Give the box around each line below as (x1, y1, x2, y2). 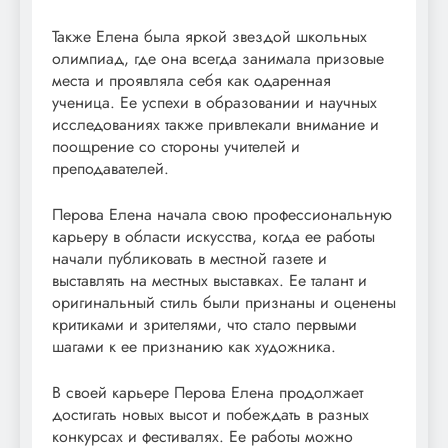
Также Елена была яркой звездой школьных (52, 25, 367, 49)
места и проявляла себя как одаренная (52, 69, 331, 93)
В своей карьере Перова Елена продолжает (52, 381, 363, 405)
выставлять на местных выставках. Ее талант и (52, 269, 367, 293)
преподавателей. (52, 157, 169, 181)
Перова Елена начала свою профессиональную (52, 203, 392, 227)
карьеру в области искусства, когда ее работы (52, 225, 375, 249)
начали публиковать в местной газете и (52, 247, 327, 271)
